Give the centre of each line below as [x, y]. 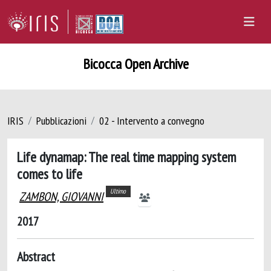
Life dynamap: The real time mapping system [126, 157]
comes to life [50, 174]
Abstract [36, 256]
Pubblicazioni [61, 121]
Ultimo [118, 191]
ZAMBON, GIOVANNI [61, 197]
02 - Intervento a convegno [152, 121]
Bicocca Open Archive [135, 64]
